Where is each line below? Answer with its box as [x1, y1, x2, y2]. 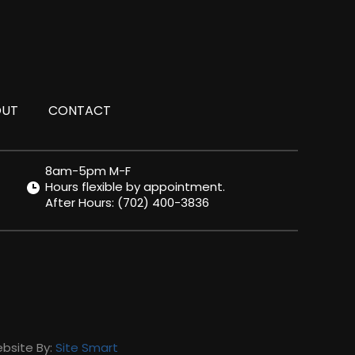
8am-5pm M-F [45, 162, 132, 180]
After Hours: [45, 194, 118, 212]
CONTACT [48, 101, 111, 120]
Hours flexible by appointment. [45, 178, 226, 196]
